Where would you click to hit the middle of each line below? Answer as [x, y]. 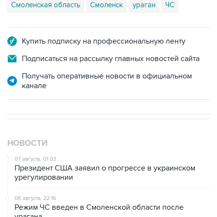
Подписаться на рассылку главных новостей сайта [111, 58]
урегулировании [44, 177]
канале [34, 85]
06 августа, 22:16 [35, 198]
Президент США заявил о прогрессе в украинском [105, 168]
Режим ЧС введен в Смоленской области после [99, 207]
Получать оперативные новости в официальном [107, 76]
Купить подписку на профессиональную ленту [104, 41]
